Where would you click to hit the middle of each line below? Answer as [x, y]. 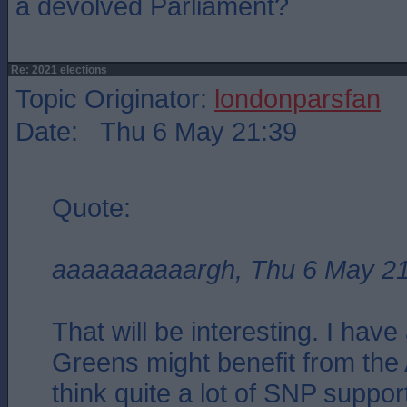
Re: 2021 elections [58, 70]
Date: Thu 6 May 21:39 [156, 131]
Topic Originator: [115, 99]
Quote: [91, 208]
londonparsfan [298, 99]
